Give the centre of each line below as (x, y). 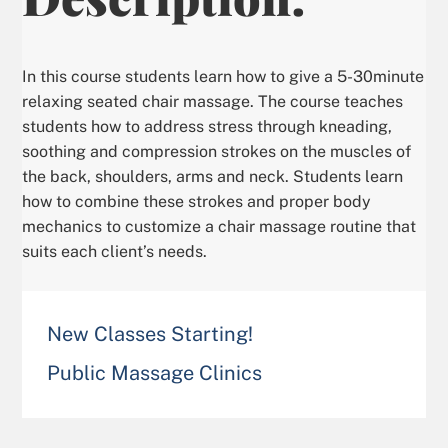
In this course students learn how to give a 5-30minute (223, 77)
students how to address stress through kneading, (207, 127)
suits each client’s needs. (115, 252)
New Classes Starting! (150, 334)
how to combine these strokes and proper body (197, 202)
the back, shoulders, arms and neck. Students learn (213, 177)
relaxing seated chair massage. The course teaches (213, 102)
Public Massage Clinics (155, 372)
